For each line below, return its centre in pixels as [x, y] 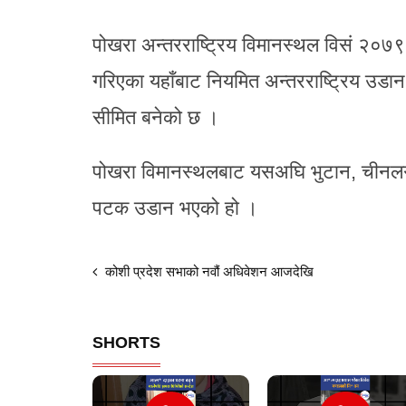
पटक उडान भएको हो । [175, 208]
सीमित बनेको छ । [156, 117]
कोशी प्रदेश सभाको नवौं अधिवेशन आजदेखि [208, 271]
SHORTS [126, 342]
